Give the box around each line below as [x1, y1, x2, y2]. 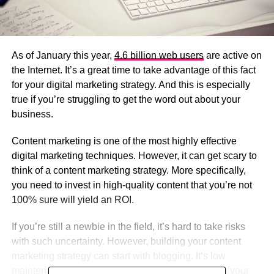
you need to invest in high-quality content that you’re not [11, 180, 252, 191]
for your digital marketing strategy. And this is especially [11, 80, 250, 91]
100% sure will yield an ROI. [11, 194, 134, 206]
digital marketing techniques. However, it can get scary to [11, 150, 257, 161]
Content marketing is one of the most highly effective [11, 136, 237, 147]
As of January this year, [11, 50, 114, 61]
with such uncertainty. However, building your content [11, 236, 241, 247]
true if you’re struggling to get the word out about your [11, 94, 240, 105]
